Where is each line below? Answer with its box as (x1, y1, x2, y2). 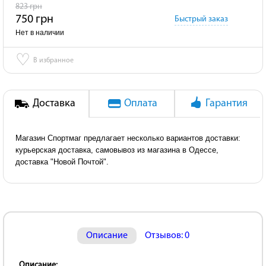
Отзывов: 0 (144, 231, 189, 240)
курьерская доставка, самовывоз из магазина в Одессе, (15, 145, 218, 154)
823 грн (15, 2, 42, 11)
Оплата (123, 98, 157, 109)
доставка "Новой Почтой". (15, 157, 109, 166)
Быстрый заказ (174, 15, 228, 24)
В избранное (33, 57, 74, 64)
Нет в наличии (15, 28, 64, 37)
